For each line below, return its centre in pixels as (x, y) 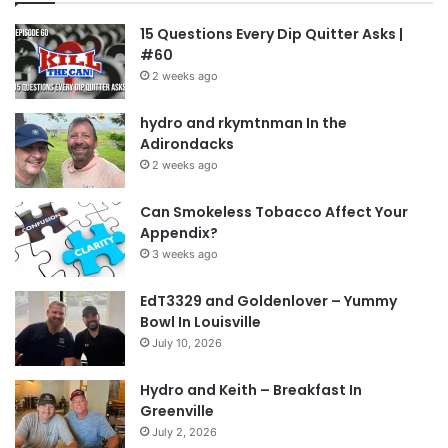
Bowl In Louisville (200, 321)
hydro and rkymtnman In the (243, 122)
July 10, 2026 (187, 342)
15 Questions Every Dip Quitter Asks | (271, 33)
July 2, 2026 (184, 431)
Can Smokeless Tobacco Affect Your (274, 211)
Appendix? (179, 232)
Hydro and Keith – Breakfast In (251, 389)
